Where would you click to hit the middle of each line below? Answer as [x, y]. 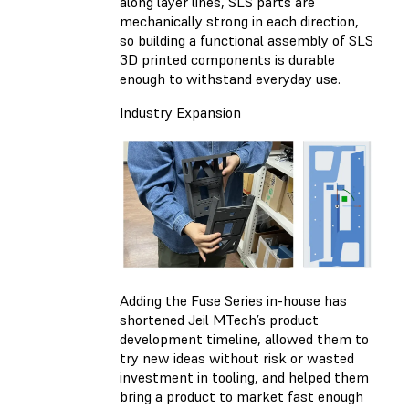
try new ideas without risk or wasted [237, 358]
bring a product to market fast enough [241, 396]
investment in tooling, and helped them [244, 377]
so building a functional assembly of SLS [246, 40]
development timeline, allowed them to [244, 339]
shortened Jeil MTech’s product [219, 320]
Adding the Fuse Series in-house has [233, 300]
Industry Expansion [180, 112]
